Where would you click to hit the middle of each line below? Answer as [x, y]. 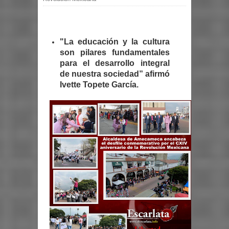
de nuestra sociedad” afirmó [114, 74]
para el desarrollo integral [114, 63]
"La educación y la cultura [114, 42]
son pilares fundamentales [114, 52]
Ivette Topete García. [99, 85]
